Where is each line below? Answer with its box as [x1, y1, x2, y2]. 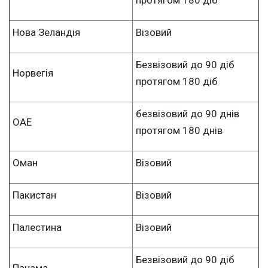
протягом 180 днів [136, 124, 223, 136]
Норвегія [13, 66, 53, 79]
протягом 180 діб [136, 75, 218, 87]
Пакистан [13, 188, 56, 201]
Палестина [13, 221, 62, 233]
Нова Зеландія [13, 26, 80, 38]
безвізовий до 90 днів [136, 107, 239, 120]
